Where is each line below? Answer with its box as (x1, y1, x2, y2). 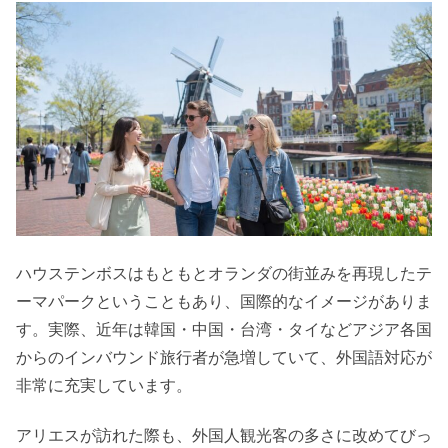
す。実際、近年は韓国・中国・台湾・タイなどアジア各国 (16, 318, 432, 339)
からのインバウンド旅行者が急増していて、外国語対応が (16, 346, 432, 367)
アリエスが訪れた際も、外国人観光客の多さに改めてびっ (16, 424, 432, 445)
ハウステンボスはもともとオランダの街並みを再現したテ (16, 262, 432, 283)
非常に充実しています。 (16, 374, 192, 395)
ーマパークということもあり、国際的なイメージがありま (16, 290, 432, 311)
